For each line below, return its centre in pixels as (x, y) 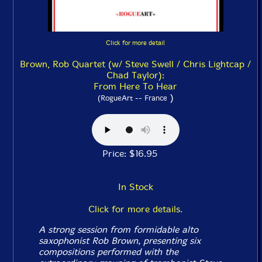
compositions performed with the (109, 251)
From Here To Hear (135, 86)
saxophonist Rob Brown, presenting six (120, 240)
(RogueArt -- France (132, 98)
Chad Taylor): (135, 75)
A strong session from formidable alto (119, 229)
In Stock (135, 187)
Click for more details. (135, 209)
